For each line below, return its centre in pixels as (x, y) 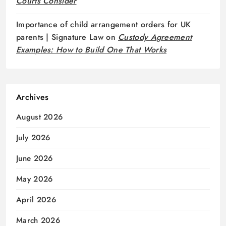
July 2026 (33, 138)
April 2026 (36, 200)
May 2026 (35, 179)
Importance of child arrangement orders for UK (104, 25)
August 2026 (40, 117)
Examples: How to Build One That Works (92, 50)
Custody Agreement (155, 37)
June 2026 (35, 159)
